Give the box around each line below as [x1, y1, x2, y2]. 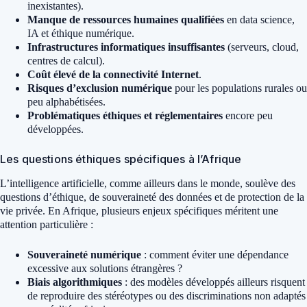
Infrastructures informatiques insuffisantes [27, 41, 225, 53]
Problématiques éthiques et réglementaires [27, 110, 223, 122]
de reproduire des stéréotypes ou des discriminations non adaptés [27, 290, 306, 302]
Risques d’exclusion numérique [27, 82, 172, 95]
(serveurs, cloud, [225, 41, 299, 53]
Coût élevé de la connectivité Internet [27, 69, 199, 81]
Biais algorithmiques [27, 276, 122, 288]
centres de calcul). [27, 55, 105, 67]
